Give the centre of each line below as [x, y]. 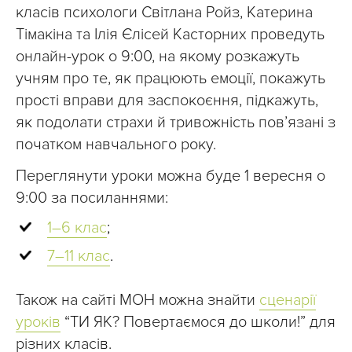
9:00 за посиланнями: [92, 198]
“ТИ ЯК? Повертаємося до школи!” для [198, 322]
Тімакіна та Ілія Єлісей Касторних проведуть [170, 35]
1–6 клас [77, 228]
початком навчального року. [116, 145]
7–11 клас [79, 256]
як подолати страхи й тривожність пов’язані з [176, 123]
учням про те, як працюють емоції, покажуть [170, 79]
